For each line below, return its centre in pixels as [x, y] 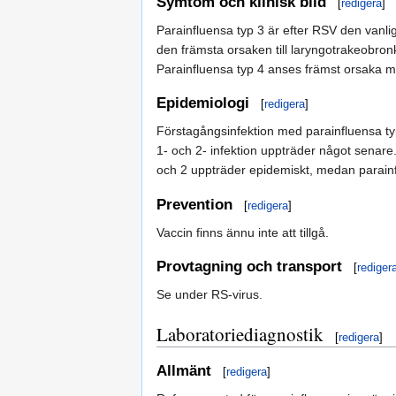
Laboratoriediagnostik [240, 335]
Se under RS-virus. [209, 295]
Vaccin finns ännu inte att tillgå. [243, 232]
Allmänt [184, 370]
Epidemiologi [203, 103]
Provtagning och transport [249, 267]
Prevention [194, 204]
